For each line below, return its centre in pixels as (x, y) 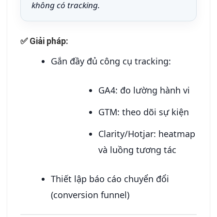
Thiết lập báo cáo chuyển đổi (110, 178)
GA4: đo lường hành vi (144, 90)
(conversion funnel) (90, 194)
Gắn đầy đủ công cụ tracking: (111, 61)
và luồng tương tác (137, 149)
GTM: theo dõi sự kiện (143, 112)
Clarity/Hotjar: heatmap (147, 133)
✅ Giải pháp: (44, 41)
